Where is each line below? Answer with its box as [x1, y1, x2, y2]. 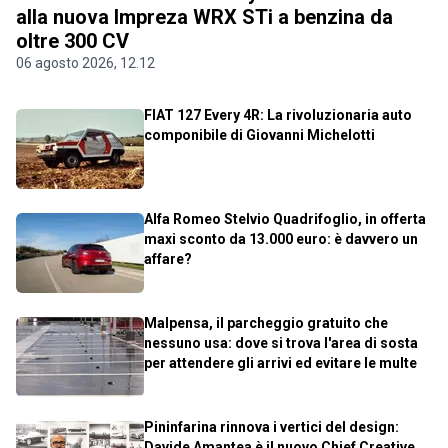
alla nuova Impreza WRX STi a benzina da [16, 5, 393, 30]
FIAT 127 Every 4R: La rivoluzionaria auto [144, 107, 412, 124]
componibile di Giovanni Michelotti [144, 127, 375, 144]
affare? [144, 251, 192, 268]
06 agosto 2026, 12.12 [16, 55, 155, 72]
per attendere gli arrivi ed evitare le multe [144, 355, 417, 372]
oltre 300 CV [16, 29, 129, 54]
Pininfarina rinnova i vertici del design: [144, 419, 399, 436]
